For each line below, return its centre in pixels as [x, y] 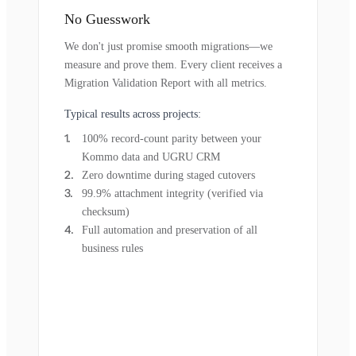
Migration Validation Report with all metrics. [166, 83]
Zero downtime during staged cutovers [168, 175]
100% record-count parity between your [172, 138]
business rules [112, 248]
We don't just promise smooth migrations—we [168, 46]
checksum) [106, 211]
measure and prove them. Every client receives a [173, 64]
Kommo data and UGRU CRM [151, 157]
